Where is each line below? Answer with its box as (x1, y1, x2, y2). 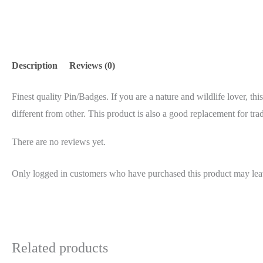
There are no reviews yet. (12, 136, 106, 147)
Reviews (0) (69, 60, 115, 70)
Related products (12, 240, 108, 255)
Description (12, 60, 58, 70)
